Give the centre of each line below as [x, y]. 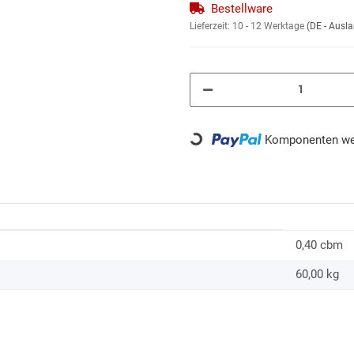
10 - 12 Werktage [269, 26]
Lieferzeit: [211, 26]
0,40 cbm [319, 245]
